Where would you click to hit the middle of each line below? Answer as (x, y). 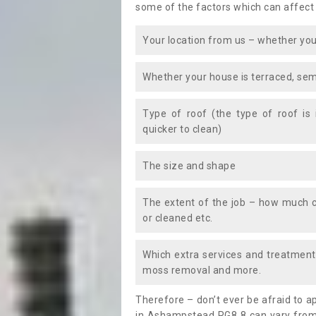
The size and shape (189, 166)
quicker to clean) (182, 129)
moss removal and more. (202, 270)
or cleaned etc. (178, 218)
